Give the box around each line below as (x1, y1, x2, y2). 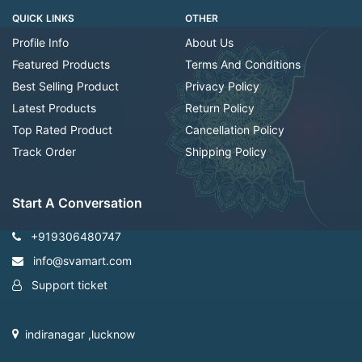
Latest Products (12, 101, 96, 116)
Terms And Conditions (185, 57, 301, 72)
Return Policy (185, 101, 255, 116)
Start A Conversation (12, 195, 142, 212)
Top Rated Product (12, 123, 112, 137)
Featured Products (12, 57, 110, 72)
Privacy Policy (185, 79, 259, 94)
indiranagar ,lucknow (25, 326, 135, 341)
